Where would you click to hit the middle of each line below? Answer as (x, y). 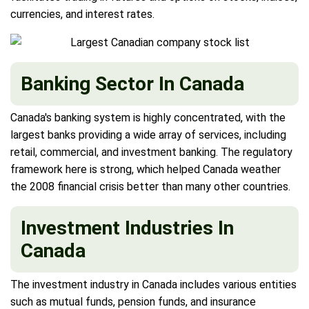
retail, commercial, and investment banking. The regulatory (151, 152)
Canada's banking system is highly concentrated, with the (148, 117)
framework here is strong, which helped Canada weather (146, 169)
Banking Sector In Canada (132, 83)
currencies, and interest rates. (82, 14)
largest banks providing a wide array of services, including (148, 134)
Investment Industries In (127, 228)
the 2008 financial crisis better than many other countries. (150, 186)
